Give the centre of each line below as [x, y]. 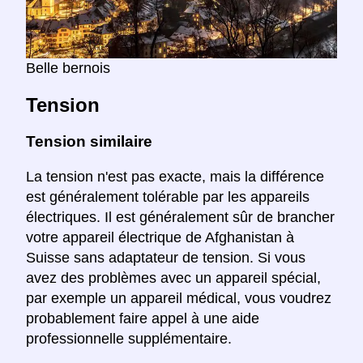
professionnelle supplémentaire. [129, 338]
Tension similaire [89, 142]
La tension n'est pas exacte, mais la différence [175, 176]
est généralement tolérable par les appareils [168, 196]
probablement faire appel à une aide [143, 318]
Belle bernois [68, 68]
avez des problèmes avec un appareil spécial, [173, 278]
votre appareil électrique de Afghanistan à [160, 237]
